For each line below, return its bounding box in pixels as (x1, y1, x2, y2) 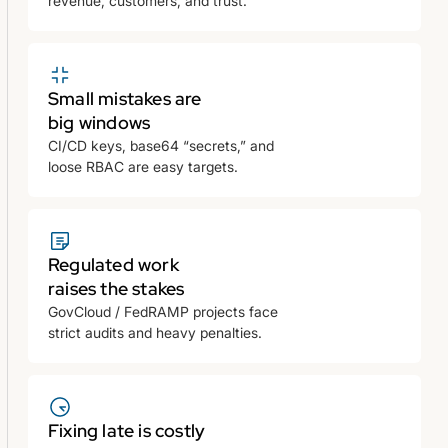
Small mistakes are (48, 86, 202, 110)
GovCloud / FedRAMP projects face (48, 302, 278, 320)
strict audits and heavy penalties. (48, 323, 262, 341)
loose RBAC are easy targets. (48, 157, 238, 175)
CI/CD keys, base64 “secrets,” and (48, 136, 274, 154)
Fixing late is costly (48, 418, 206, 442)
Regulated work (48, 252, 179, 276)
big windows (48, 110, 151, 134)
